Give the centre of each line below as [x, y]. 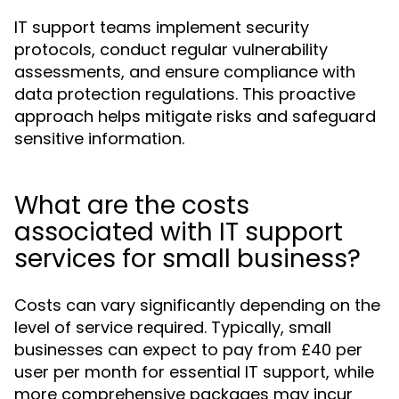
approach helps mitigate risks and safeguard [195, 116]
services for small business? [187, 259]
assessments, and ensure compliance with [185, 72]
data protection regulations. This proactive [185, 94]
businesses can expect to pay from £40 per [188, 350]
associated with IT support [179, 232]
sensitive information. [99, 138]
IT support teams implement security [162, 27]
